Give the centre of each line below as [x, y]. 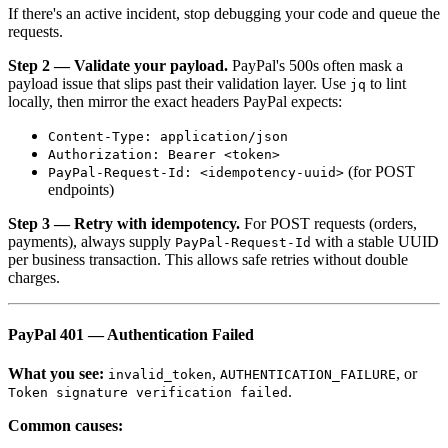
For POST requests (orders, [328, 223]
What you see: [56, 374]
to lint [386, 83]
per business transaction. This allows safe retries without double [208, 259]
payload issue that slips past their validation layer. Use [179, 83]
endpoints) [81, 189]
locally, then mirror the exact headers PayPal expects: [175, 101]
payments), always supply [91, 241]
